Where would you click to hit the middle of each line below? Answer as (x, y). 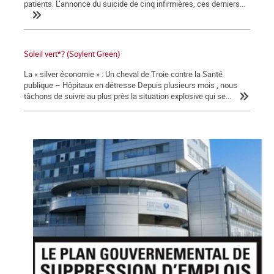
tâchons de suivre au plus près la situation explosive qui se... (128, 96)
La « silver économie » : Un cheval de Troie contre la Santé (123, 74)
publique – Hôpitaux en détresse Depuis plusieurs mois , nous (131, 85)
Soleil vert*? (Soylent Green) (72, 54)
